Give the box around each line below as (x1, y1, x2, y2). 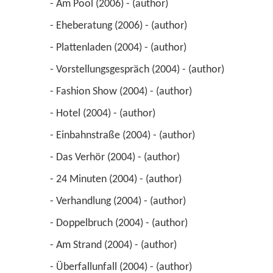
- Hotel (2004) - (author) (49, 107, 158, 119)
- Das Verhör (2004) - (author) (49, 151, 182, 163)
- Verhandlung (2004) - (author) (49, 195, 188, 207)
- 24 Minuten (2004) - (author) (49, 173, 184, 185)
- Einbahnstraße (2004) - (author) (49, 129, 197, 141)
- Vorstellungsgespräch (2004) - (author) (49, 63, 227, 76)
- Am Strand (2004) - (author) (49, 239, 179, 251)
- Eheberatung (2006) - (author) (49, 19, 190, 32)
